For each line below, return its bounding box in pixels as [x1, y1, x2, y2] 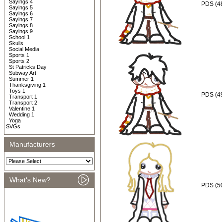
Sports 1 [9, 52, 29, 58]
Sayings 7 [9, 16, 33, 22]
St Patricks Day [9, 64, 47, 70]
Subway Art [9, 70, 36, 76]
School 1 [9, 34, 30, 40]
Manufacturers [9, 140, 55, 148]
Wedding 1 [9, 111, 34, 117]
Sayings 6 [9, 10, 33, 16]
